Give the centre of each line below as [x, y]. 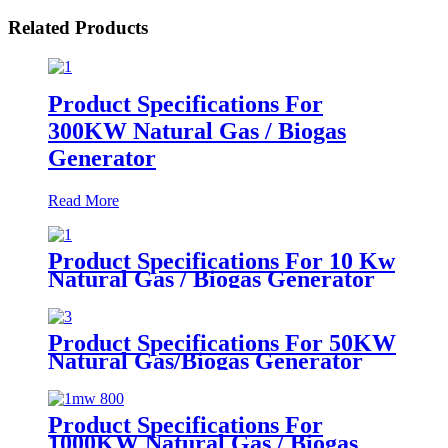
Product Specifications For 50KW [222, 342]
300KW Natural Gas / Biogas [197, 130]
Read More [83, 200]
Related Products [78, 28]
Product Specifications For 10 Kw [221, 260]
